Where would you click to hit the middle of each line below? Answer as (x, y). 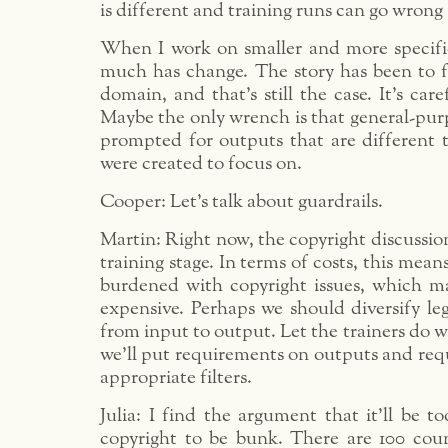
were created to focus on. (201, 163)
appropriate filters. (176, 377)
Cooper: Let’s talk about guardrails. (241, 201)
